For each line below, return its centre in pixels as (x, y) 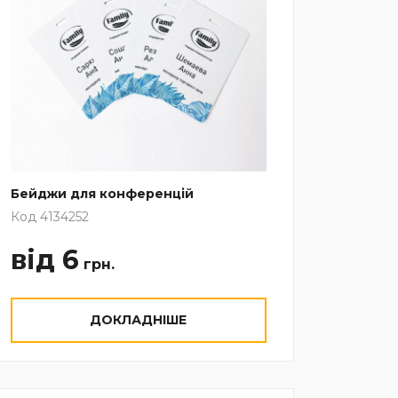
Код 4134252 (49, 216)
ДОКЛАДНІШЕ (139, 319)
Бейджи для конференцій (102, 193)
